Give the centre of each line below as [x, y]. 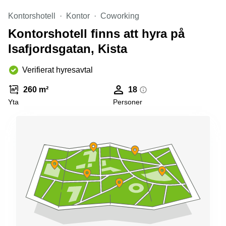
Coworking [120, 16]
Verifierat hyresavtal [58, 70]
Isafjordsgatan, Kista [68, 49]
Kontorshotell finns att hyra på [96, 34]
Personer [128, 102]
